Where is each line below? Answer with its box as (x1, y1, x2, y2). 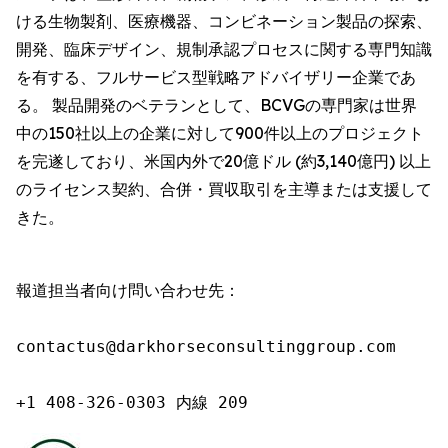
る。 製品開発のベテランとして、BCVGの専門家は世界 (16, 95, 417, 115)
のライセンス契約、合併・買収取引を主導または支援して (16, 179, 432, 199)
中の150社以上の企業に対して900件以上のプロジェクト (16, 123, 424, 143)
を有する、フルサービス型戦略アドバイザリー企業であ (16, 67, 416, 87)
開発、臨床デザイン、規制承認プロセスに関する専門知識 (16, 39, 432, 59)
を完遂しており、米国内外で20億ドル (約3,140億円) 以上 (16, 151, 431, 171)
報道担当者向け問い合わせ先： (16, 281, 240, 300)
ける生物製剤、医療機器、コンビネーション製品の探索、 (16, 11, 432, 31)
